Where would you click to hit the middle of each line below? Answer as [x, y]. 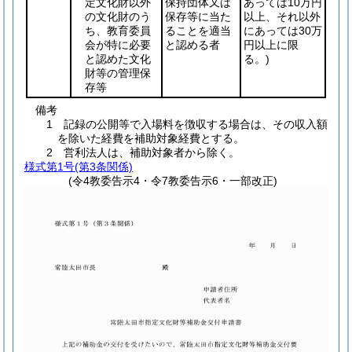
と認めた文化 [118, 59]
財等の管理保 [118, 73]
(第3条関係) [104, 167]
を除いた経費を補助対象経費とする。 [151, 138]
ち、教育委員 [118, 31]
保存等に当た [198, 16]
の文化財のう [118, 16]
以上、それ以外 [282, 16]
